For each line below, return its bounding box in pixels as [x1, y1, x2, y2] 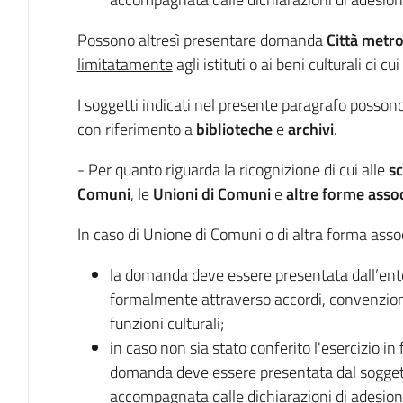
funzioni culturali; [109, 311, 224, 336]
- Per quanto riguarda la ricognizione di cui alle [76, 157, 389, 182]
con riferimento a [76, 117, 196, 141]
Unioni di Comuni [152, 182, 271, 206]
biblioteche [195, 117, 273, 141]
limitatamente [76, 52, 173, 76]
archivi [287, 117, 334, 141]
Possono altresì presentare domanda [76, 28, 327, 52]
